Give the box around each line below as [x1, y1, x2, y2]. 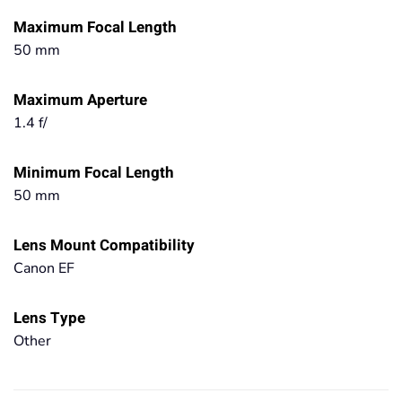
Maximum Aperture [13, 89, 147, 111]
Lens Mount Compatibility [13, 234, 195, 257]
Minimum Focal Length [13, 162, 174, 184]
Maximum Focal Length [13, 16, 177, 39]
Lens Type [13, 307, 85, 329]
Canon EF [13, 258, 74, 278]
